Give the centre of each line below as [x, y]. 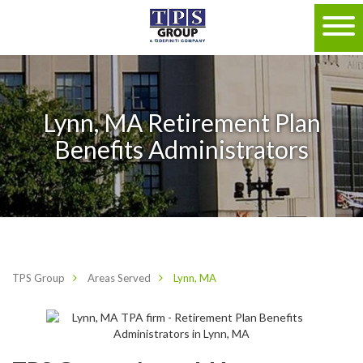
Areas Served [119, 278]
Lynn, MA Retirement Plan [181, 122]
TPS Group [38, 278]
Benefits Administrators [181, 149]
